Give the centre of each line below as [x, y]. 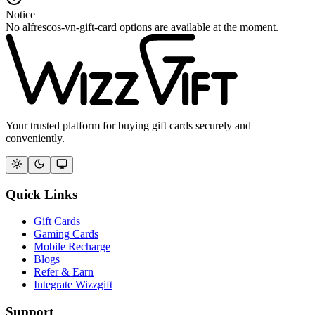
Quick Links [41, 194]
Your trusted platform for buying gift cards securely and [128, 125]
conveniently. [35, 138]
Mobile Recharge [72, 247]
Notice [20, 14]
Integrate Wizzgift [73, 285]
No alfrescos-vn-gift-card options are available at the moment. [142, 27]
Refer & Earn [64, 272]
